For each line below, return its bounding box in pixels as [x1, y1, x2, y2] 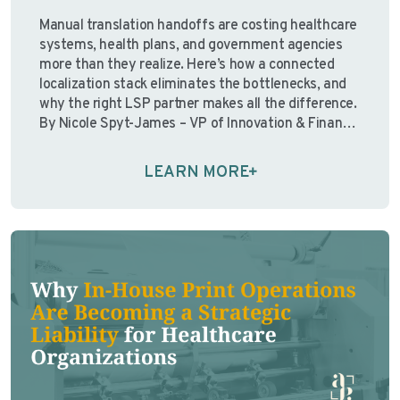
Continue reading [239, 154, 346, 172]
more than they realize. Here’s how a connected [39, 55, 335, 74]
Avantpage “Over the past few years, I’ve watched [39, 134, 351, 153]
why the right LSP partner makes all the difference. [39, 95, 357, 113]
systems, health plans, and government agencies [39, 36, 343, 54]
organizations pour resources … [39, 154, 240, 172]
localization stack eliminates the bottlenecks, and [39, 75, 346, 94]
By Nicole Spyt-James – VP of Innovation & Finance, [39, 114, 360, 133]
